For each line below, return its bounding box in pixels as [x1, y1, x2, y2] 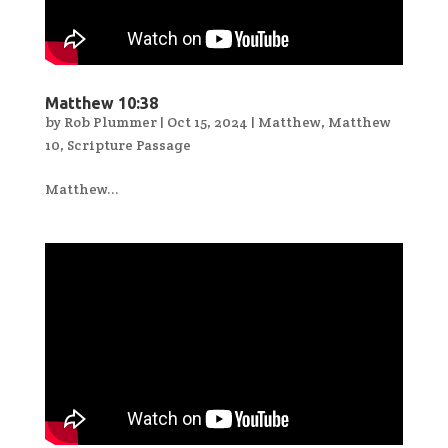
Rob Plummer [63, 112, 157, 131]
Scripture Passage [66, 135, 191, 154]
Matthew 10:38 [44, 93, 158, 112]
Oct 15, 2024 [166, 112, 248, 131]
